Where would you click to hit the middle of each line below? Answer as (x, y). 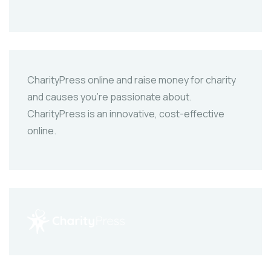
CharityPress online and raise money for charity (132, 80)
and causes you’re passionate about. (109, 97)
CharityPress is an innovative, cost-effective (126, 114)
